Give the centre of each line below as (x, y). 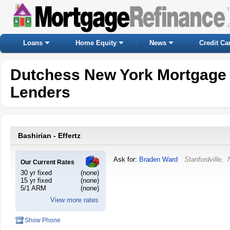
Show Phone (43, 220)
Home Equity (96, 43)
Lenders (40, 92)
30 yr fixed (36, 173)
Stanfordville (203, 159)
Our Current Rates (47, 162)
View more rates (74, 200)
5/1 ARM (33, 188)
